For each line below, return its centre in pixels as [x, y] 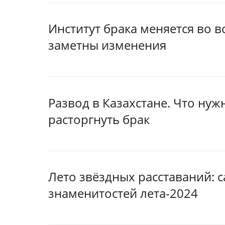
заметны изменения [107, 45]
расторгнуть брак [99, 119]
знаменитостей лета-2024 [123, 193]
